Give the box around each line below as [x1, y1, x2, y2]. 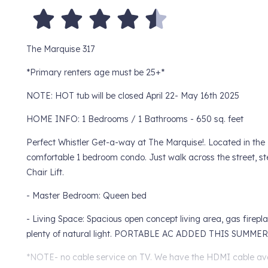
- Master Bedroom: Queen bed [26, 190, 147, 202]
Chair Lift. [26, 167, 64, 178]
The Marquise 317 [26, 44, 95, 55]
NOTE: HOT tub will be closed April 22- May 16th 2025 [26, 90, 239, 102]
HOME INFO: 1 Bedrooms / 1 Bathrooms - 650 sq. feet [26, 114, 243, 125]
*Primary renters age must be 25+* [26, 67, 165, 78]
